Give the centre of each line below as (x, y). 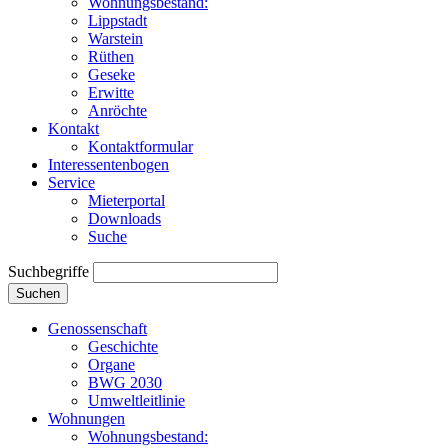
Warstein (115, 39)
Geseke (111, 75)
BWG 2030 (125, 383)
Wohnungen (86, 419)
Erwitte (111, 93)
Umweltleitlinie (136, 401)
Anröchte (117, 111)
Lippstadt (117, 21)
